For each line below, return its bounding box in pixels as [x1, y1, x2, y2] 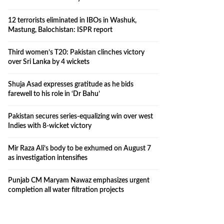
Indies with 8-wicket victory [8, 122, 91, 129]
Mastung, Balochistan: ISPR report [8, 26, 112, 33]
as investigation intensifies [8, 154, 87, 161]
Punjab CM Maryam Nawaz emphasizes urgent [8, 176, 149, 184]
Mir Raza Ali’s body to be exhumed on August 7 [8, 144, 151, 152]
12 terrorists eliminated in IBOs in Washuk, [8, 16, 136, 24]
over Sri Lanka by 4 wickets [8, 58, 89, 65]
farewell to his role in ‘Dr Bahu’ [8, 90, 100, 97]
